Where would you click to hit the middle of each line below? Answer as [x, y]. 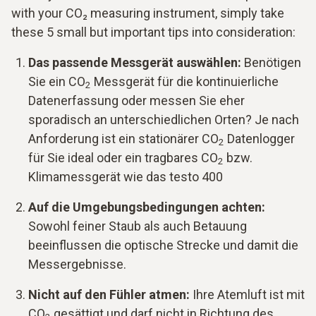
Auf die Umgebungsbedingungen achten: [147, 207]
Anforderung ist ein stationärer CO [123, 138]
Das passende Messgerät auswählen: [135, 62]
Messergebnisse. [77, 264]
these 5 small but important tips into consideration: [153, 32]
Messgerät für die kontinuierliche [185, 81]
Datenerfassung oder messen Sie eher [136, 100]
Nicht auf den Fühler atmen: [109, 294]
